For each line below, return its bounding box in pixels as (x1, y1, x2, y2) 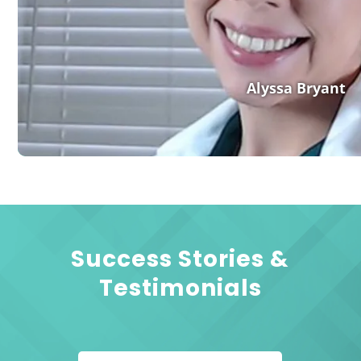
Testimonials (98, 272, 262, 305)
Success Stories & (71, 243, 290, 276)
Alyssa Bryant (246, 78, 346, 98)
